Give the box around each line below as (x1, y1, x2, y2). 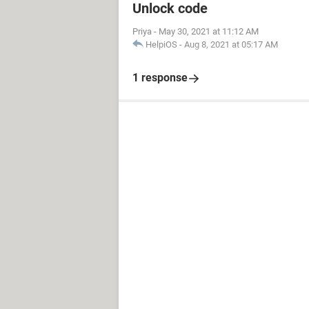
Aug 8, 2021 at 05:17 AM (184, 39, 278, 50)
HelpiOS (146, 39, 177, 50)
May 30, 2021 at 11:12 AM (159, 26, 259, 37)
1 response (132, 71, 188, 84)
